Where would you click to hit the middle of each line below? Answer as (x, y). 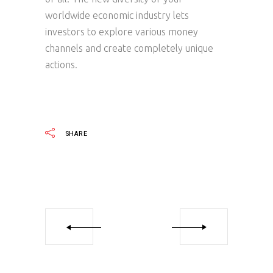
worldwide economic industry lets (117, 15)
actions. (61, 65)
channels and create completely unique (129, 48)
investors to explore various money (122, 32)
